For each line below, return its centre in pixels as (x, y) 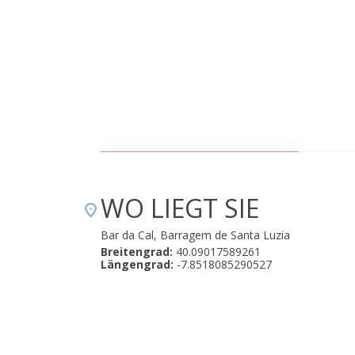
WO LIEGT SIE (180, 208)
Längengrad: (137, 264)
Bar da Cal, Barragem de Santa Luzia (195, 235)
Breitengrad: (137, 252)
